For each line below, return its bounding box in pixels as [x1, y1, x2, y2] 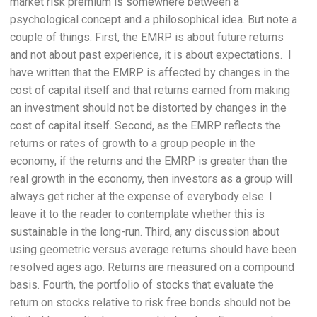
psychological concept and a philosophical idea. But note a [10, 13, 297, 26]
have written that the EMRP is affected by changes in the [10, 66, 290, 79]
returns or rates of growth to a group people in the [10, 137, 255, 150]
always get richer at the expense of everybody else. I [10, 190, 272, 203]
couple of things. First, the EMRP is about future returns [10, 30, 284, 44]
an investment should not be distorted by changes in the [10, 101, 287, 115]
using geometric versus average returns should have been [10, 243, 296, 256]
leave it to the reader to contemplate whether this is [10, 207, 265, 221]
